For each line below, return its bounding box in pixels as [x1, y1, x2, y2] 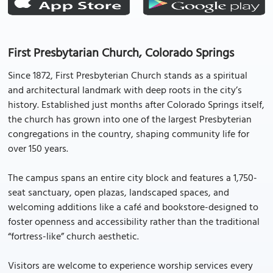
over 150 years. [8, 141, 68, 157]
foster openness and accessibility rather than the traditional [8, 214, 260, 230]
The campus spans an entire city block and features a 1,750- [8, 171, 257, 186]
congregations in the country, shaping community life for [8, 127, 249, 143]
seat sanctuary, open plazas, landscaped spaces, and [8, 185, 229, 201]
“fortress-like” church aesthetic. [8, 229, 139, 245]
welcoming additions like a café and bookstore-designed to [8, 200, 258, 216]
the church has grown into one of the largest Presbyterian [8, 112, 252, 128]
